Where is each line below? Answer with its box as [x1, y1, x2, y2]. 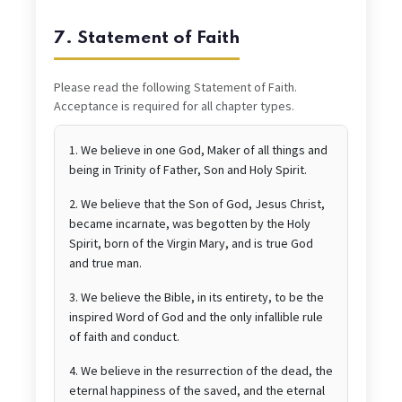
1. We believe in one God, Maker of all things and [69, 142, 328, 159]
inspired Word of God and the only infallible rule [69, 309, 323, 326]
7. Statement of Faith [54, 30, 240, 48]
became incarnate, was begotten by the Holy [69, 215, 310, 232]
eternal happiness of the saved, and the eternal [69, 382, 325, 399]
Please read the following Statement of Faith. [54, 79, 297, 96]
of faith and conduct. [69, 328, 179, 345]
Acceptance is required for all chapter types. [54, 98, 294, 115]
